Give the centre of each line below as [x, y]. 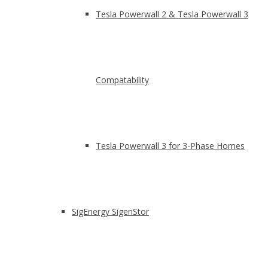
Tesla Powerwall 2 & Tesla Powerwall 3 [172, 14]
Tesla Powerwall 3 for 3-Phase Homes [170, 146]
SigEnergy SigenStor [110, 211]
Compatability [122, 80]
